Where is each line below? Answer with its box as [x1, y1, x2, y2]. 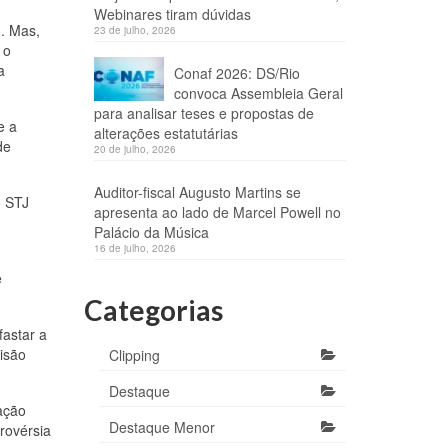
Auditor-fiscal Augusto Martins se [93, 182, 301, 202]
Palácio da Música [93, 222, 209, 242]
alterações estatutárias [93, 123, 238, 143]
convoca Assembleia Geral [173, 83, 343, 103]
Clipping [108, 345, 160, 365]
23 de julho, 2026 [93, 23, 176, 37]
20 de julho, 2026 [93, 142, 176, 156]
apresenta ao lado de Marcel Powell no [93, 202, 341, 222]
